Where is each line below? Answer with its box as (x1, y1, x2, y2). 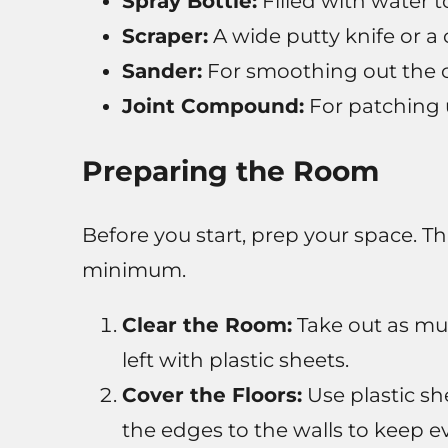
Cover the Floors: (121, 383, 302, 408)
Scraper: (121, 24, 208, 49)
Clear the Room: (121, 313, 292, 338)
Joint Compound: (121, 94, 304, 119)
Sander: (121, 59, 202, 84)
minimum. (81, 258, 186, 283)
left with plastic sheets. (121, 348, 349, 373)
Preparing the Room (81, 154, 379, 189)
